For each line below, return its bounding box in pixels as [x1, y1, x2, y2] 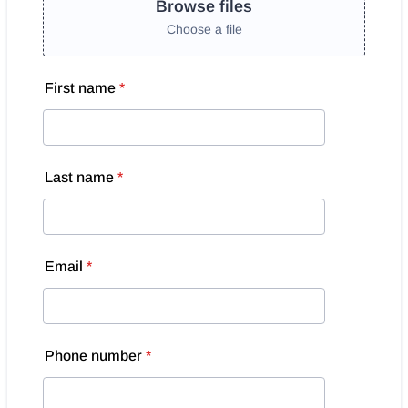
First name [45, 80, 116, 96]
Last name [45, 169, 114, 185]
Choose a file [166, 21, 242, 36]
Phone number [45, 348, 142, 363]
